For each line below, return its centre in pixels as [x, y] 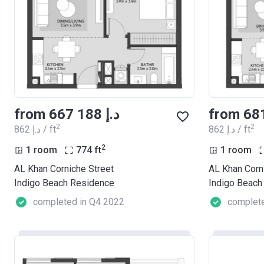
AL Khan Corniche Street [64, 169]
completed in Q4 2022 [79, 202]
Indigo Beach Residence [64, 183]
